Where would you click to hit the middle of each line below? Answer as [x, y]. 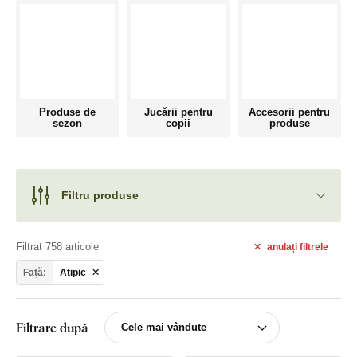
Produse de [68, 112]
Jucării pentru [178, 112]
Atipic [73, 272]
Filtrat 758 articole [57, 247]
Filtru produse [100, 195]
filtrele [314, 247]
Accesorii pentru [290, 112]
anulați [283, 247]
